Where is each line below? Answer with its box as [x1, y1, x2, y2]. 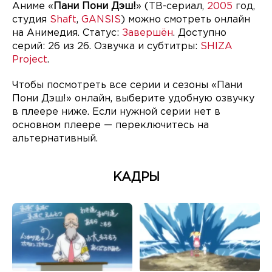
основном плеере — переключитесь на [12, 121, 209, 130]
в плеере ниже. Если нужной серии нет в [12, 107, 220, 117]
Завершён [122, 29, 173, 38]
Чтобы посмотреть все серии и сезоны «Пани [12, 81, 242, 90]
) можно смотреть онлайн [121, 15, 250, 24]
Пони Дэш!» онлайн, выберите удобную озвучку [12, 94, 254, 103]
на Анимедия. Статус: [12, 29, 122, 38]
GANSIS [81, 15, 121, 24]
